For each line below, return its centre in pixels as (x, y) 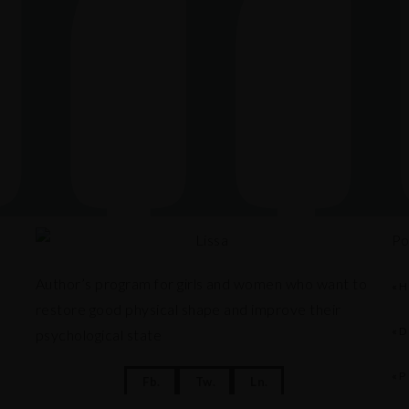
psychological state (99, 334)
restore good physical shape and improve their (188, 309)
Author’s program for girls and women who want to (201, 283)
